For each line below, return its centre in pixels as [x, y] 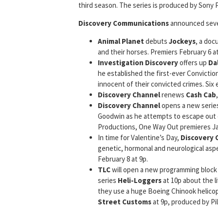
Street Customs [125, 202]
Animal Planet [121, 41]
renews [173, 95]
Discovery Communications [124, 23]
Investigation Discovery [138, 63]
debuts [156, 41]
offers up [193, 63]
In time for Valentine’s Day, [139, 138]
